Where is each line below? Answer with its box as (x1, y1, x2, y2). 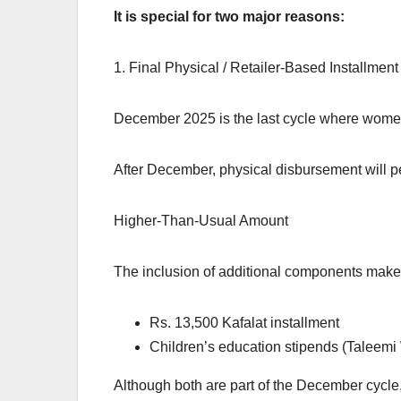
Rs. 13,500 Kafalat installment (149, 315, 339, 331)
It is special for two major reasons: (114, 9, 345, 25)
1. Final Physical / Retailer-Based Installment (114, 60, 398, 76)
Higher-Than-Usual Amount (114, 213, 288, 229)
